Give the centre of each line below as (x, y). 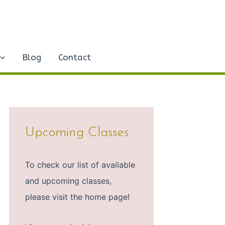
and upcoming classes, (68, 181)
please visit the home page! (77, 197)
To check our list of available (80, 165)
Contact (75, 57)
